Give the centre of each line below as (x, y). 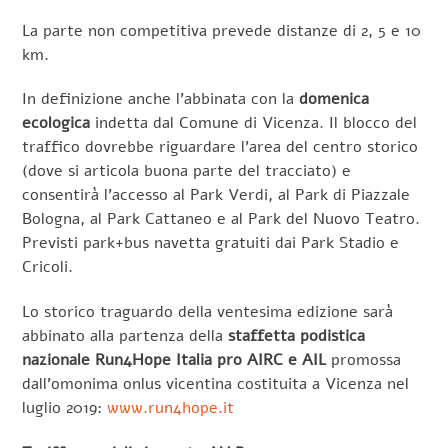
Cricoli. (48, 267)
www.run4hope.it (171, 408)
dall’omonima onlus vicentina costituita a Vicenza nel (216, 384)
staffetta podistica (297, 336)
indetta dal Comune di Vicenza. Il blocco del (254, 123)
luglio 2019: (65, 408)
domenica (334, 99)
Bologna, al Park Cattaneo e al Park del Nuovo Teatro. (221, 219)
